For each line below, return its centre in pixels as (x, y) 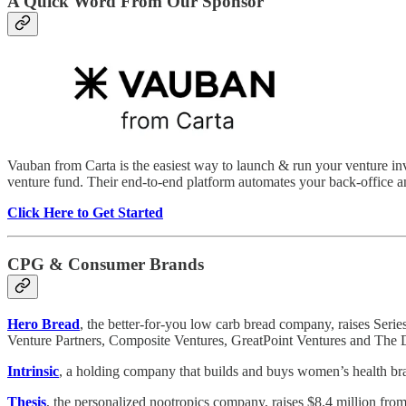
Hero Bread (43, 324)
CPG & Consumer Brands (106, 265)
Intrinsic (33, 371)
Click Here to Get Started (85, 213)
